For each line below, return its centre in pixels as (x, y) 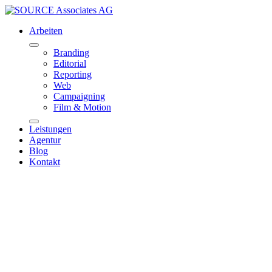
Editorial (70, 63)
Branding (71, 53)
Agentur (45, 140)
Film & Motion (82, 107)
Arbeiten (46, 31)
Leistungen (50, 129)
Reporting (73, 74)
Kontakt (45, 162)
